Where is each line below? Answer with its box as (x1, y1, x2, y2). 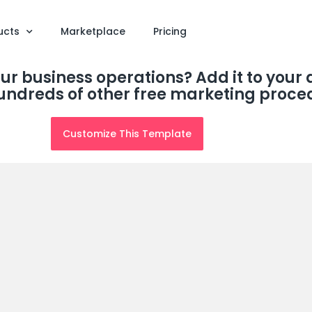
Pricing (153, 24, 187, 38)
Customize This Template (62, 127, 192, 141)
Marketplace (60, 24, 125, 38)
